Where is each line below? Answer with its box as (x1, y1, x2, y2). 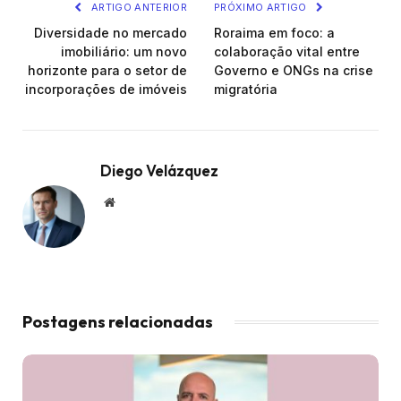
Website (114, 194, 154, 208)
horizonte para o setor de (28, 62, 187, 78)
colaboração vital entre (214, 43, 360, 59)
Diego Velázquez (100, 160, 218, 180)
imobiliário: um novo (61, 43, 187, 59)
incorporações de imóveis (25, 81, 187, 97)
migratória (214, 81, 285, 97)
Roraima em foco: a (214, 24, 335, 40)
